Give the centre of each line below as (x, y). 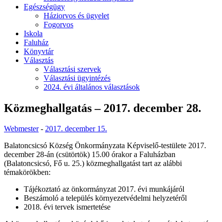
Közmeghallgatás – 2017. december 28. (103, 108)
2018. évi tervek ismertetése (67, 207)
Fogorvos (58, 24)
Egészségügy (44, 6)
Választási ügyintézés (77, 78)
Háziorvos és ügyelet (76, 15)
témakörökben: (27, 172)
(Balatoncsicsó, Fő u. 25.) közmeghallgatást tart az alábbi (93, 164)
